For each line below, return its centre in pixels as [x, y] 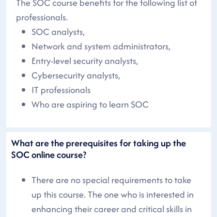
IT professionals [61, 90]
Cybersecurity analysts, [76, 75]
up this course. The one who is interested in [113, 194]
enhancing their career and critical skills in [112, 209]
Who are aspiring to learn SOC [90, 104]
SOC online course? [49, 154]
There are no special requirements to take [111, 180]
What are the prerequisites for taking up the [99, 143]
